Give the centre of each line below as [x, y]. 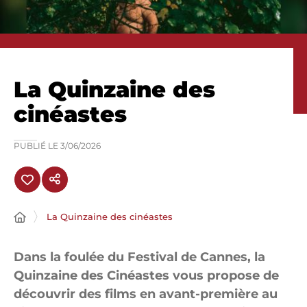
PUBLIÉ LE [37, 146]
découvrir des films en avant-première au [146, 294]
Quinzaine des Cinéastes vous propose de [146, 275]
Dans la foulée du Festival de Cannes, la [139, 257]
